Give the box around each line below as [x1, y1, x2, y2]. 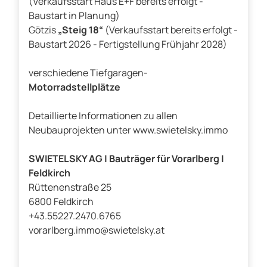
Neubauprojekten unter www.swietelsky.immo [29, 123, 228, 137]
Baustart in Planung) [29, 9, 120, 23]
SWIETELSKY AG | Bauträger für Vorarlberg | [29, 152, 224, 166]
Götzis [29, 23, 58, 37]
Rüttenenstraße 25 [29, 181, 111, 194]
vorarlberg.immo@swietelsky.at [29, 223, 164, 237]
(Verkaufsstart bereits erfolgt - [105, 23, 238, 37]
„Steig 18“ [58, 23, 105, 37]
